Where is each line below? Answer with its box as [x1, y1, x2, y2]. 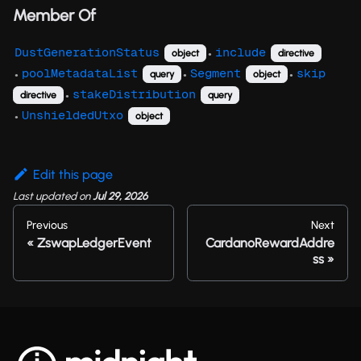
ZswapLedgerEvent [37, 235, 151, 251]
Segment [190, 65, 241, 80]
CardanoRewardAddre [205, 235, 334, 251]
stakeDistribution [73, 86, 196, 101]
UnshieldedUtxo [22, 107, 123, 122]
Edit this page [32, 166, 113, 182]
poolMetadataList [22, 65, 138, 80]
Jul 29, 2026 [93, 189, 147, 202]
